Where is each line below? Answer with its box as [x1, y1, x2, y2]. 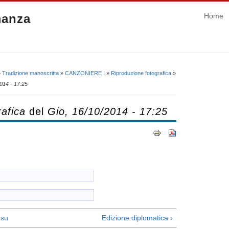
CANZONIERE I [65, 70, 105, 76]
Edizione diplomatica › [102, 214, 173, 222]
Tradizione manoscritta [2, 70, 59, 76]
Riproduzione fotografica [111, 70, 171, 76]
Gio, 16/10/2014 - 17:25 [48, 106, 168, 118]
